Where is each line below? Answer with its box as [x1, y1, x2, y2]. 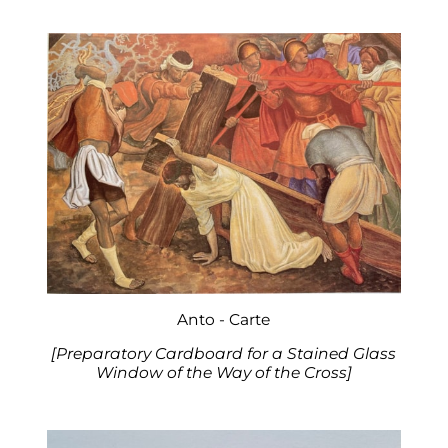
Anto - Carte [177, 309, 271, 329]
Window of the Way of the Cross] [95, 363, 352, 383]
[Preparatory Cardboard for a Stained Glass [51, 344, 397, 364]
